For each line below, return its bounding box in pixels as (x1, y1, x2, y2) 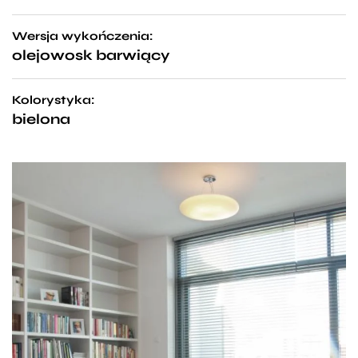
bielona (12, 110, 70, 129)
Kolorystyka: (12, 93, 94, 108)
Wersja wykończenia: (12, 29, 153, 44)
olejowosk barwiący (12, 46, 170, 65)
